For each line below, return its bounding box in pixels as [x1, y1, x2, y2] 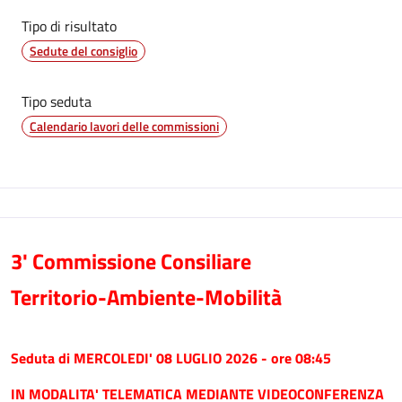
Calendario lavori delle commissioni [30, 117, 219, 135]
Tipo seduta [22, 91, 92, 112]
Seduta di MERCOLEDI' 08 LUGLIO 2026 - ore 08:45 [11, 347, 331, 369]
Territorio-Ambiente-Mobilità [11, 281, 282, 313]
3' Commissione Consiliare [11, 245, 251, 277]
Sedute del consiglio [30, 41, 137, 60]
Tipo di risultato [22, 15, 117, 37]
